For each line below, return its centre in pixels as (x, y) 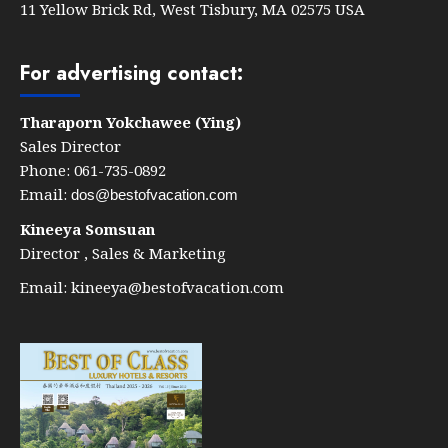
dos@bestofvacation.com (154, 195)
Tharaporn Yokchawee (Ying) (130, 122)
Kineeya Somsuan (87, 229)
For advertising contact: (131, 74)
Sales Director (70, 146)
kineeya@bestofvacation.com (177, 287)
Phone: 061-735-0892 (93, 170)
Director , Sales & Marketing (123, 253)
